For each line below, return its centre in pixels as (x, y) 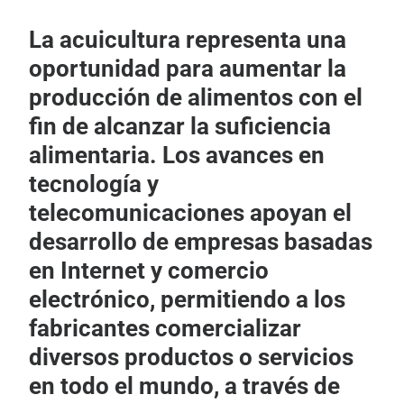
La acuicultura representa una (188, 39)
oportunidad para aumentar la (188, 68)
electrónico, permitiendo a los (188, 299)
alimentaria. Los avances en (177, 155)
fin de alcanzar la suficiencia (180, 126)
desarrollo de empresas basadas (201, 241)
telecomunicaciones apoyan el (191, 212)
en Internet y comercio (149, 270)
